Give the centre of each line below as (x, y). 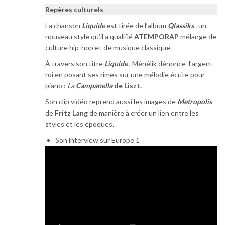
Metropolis (195, 101)
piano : (56, 85)
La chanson (63, 25)
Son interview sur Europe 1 (97, 140)
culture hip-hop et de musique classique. (108, 47)
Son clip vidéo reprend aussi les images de (111, 101)
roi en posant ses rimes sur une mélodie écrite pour (125, 74)
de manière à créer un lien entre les (143, 113)
